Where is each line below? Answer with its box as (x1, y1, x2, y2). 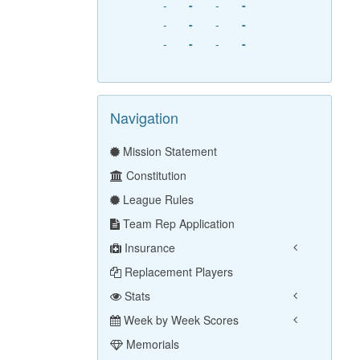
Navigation (109, 107, 178, 129)
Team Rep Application (119, 215, 235, 232)
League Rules (119, 191, 194, 208)
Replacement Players (121, 264, 233, 280)
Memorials (122, 336, 179, 353)
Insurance (121, 239, 175, 256)
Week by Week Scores (120, 312, 239, 329)
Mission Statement (119, 143, 217, 160)
